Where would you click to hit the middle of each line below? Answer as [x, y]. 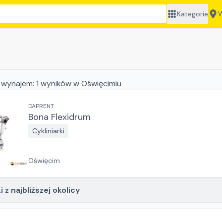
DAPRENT [41, 106]
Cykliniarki [48, 131]
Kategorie [193, 14]
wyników [56, 83]
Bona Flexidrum [59, 117]
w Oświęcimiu [97, 83]
